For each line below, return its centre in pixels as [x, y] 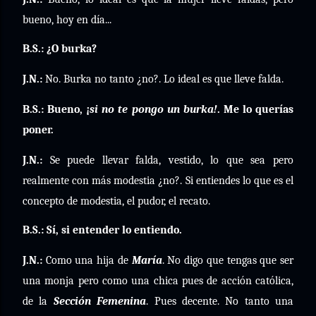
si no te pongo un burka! [153, 109]
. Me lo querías [255, 109]
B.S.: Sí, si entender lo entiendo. [102, 230]
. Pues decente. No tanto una [220, 301]
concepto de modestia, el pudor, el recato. [116, 201]
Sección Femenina [100, 301]
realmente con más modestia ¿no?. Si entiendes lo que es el [158, 181]
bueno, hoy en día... [67, 20]
